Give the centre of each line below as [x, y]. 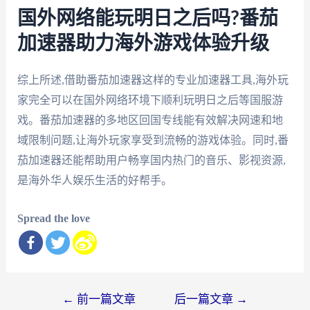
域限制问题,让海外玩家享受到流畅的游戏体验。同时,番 [153, 140]
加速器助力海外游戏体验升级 [143, 43]
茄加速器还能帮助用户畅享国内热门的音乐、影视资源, [151, 160]
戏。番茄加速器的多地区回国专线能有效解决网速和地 [150, 120]
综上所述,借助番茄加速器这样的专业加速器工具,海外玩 [153, 80]
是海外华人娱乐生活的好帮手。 [94, 180]
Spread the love [53, 218]
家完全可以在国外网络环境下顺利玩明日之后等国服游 [150, 100]
